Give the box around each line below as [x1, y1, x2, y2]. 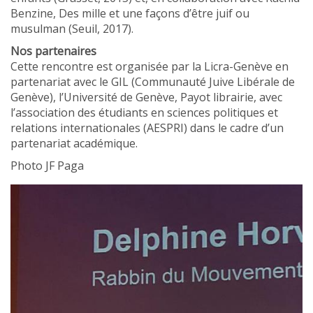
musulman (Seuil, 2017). [10, 21, 133, 36]
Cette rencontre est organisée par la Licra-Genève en [10, 59, 289, 74]
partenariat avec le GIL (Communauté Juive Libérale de [10, 74, 295, 89]
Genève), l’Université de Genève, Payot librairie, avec [10, 89, 282, 105]
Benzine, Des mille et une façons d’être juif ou [10, 6, 249, 21]
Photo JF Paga [10, 158, 84, 173]
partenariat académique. [10, 136, 138, 151]
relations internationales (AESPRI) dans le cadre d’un [10, 120, 284, 136]
